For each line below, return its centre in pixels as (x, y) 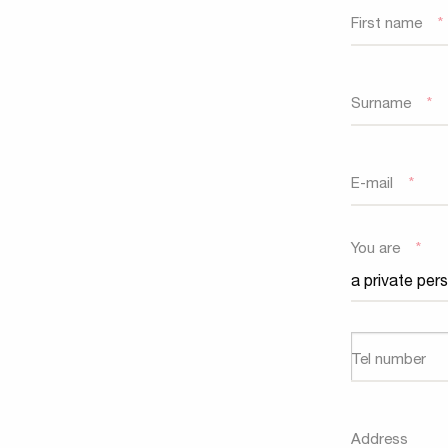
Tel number (388, 360)
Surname (381, 104)
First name (386, 24)
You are (375, 249)
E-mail (372, 184)
